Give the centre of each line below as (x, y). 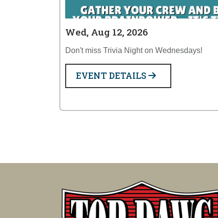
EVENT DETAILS (112, 76)
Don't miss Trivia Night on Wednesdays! (134, 50)
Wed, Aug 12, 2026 (107, 32)
